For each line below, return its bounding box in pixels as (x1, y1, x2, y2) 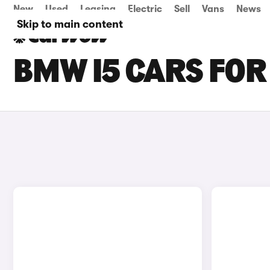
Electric (128, 4, 162, 14)
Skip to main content (17, 18, 123, 30)
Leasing (80, 4, 116, 14)
